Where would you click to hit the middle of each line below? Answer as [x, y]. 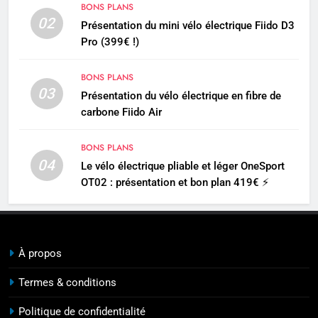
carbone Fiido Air [121, 112]
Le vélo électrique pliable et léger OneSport [182, 166]
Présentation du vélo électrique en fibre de [181, 95]
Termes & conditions [67, 282]
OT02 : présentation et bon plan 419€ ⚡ [175, 182]
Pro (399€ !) [110, 42]
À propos [40, 253]
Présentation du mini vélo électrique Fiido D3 [187, 25]
